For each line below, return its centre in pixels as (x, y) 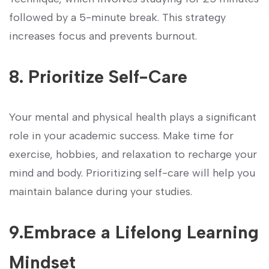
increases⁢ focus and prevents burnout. (103, 36)
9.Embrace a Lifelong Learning (134, 232)
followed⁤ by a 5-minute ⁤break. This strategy (117, 18)
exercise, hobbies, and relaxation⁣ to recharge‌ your (133, 155)
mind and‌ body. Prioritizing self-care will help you (132, 173)
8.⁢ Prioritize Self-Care (98, 77)
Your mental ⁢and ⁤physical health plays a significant (133, 117)
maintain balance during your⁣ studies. (101, 192)
